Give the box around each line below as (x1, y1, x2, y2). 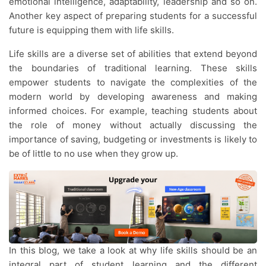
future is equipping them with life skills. (9, 24, 176, 36)
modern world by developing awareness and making (9, 91, 257, 102)
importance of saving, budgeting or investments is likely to (9, 134, 257, 145)
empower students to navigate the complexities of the (9, 77, 257, 88)
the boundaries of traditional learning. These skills (9, 62, 257, 74)
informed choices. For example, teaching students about (9, 105, 257, 116)
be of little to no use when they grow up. (9, 148, 180, 159)
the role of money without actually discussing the (9, 119, 257, 131)
